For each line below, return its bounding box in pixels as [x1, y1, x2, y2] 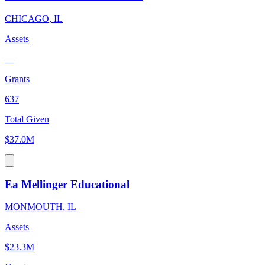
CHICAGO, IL [5, 13, 63, 24]
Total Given [5, 114, 49, 124]
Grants [5, 73, 30, 84]
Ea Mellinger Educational [5, 177, 130, 190]
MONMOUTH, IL [5, 202, 76, 212]
